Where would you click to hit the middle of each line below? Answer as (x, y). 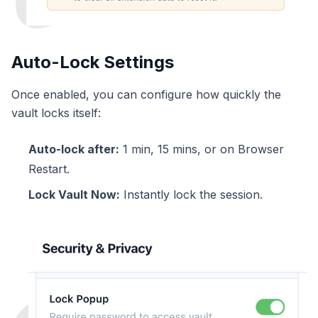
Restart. (49, 169)
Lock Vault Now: (74, 194)
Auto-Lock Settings (93, 62)
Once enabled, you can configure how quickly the (146, 94)
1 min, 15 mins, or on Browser (202, 149)
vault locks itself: (56, 113)
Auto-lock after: (74, 149)
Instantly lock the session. (191, 194)
